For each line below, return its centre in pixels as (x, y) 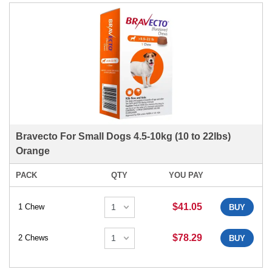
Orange (33, 151)
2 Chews (33, 238)
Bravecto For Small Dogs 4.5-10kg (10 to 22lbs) (123, 136)
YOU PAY (186, 175)
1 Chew (31, 207)
